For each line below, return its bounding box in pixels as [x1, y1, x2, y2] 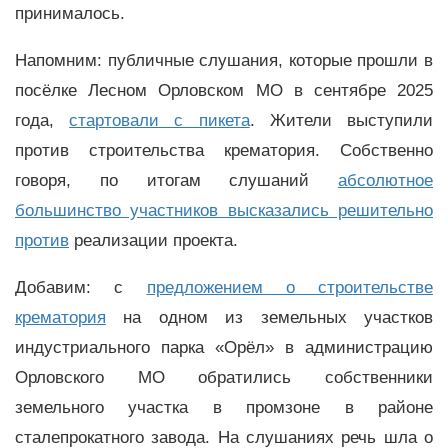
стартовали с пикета [69, 111, 250, 131]
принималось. [15, 4, 130, 24]
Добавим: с [15, 277, 147, 297]
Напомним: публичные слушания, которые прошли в [15, 51, 433, 71]
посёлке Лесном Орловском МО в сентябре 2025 [15, 81, 433, 101]
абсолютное [338, 171, 433, 191]
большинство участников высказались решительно [15, 201, 433, 221]
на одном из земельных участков [106, 307, 433, 327]
